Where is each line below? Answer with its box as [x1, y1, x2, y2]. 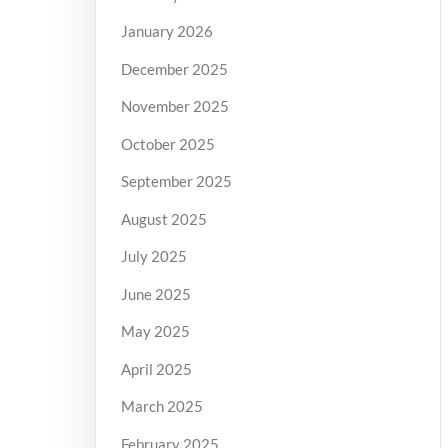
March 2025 [120, 397, 203, 416]
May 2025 [120, 322, 190, 341]
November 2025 [120, 97, 229, 116]
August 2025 [120, 209, 207, 228]
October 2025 [120, 134, 215, 153]
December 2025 [120, 59, 228, 78]
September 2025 [120, 172, 232, 191]
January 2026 [120, 22, 213, 41]
